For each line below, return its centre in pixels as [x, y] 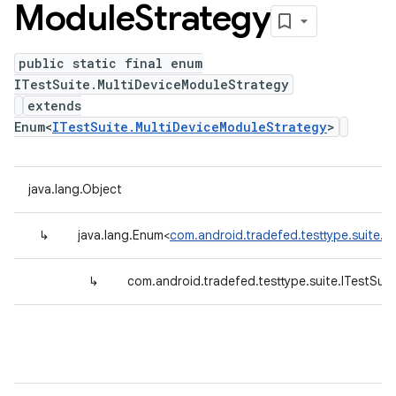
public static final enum [110, 63]
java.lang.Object [75, 189]
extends [54, 106]
